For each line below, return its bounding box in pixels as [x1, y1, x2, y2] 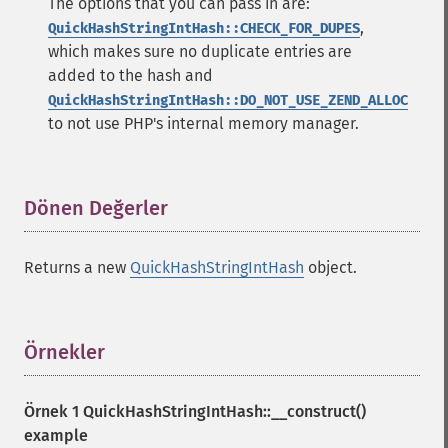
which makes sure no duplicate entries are [48, 42, 352, 61]
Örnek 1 [24, 402, 83, 421]
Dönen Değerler [24, 196, 168, 220]
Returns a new [24, 258, 130, 277]
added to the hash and [48, 66, 213, 85]
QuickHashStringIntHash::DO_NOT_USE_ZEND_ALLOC [48, 92, 408, 109]
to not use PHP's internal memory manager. [48, 114, 359, 133]
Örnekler [24, 340, 105, 364]
